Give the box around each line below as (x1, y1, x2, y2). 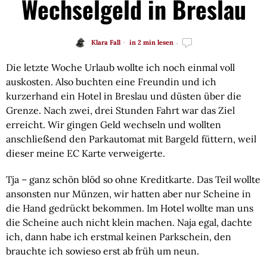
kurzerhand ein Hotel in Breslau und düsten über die (6, 90, 241, 103)
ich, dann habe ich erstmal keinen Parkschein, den (6, 231, 231, 243)
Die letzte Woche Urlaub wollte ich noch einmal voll (6, 61, 235, 74)
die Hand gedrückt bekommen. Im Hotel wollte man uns (6, 202, 253, 215)
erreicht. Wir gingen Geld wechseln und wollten (6, 119, 221, 131)
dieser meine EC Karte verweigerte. (6, 147, 165, 160)
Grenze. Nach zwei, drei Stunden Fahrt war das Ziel (6, 104, 235, 117)
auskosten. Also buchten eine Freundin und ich (6, 76, 216, 88)
